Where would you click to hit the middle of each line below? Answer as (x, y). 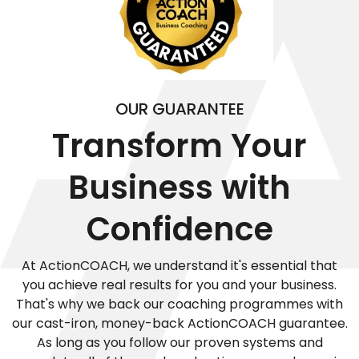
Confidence (179, 229)
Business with (179, 187)
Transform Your (179, 145)
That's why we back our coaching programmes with (179, 304)
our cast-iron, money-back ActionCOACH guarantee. (179, 323)
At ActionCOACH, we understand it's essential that (179, 265)
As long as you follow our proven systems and (179, 342)
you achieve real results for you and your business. (179, 284)
